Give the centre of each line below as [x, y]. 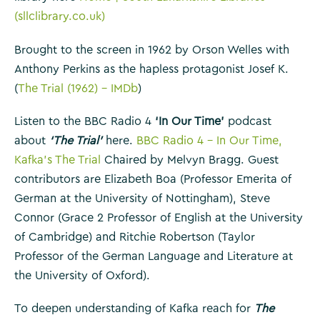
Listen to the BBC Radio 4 [85, 122]
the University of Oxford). [82, 276]
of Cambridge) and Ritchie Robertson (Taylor [135, 237]
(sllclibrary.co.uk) [60, 17]
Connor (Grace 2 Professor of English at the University [159, 218]
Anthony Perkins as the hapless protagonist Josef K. [151, 69]
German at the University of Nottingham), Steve [142, 199]
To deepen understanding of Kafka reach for [134, 309]
